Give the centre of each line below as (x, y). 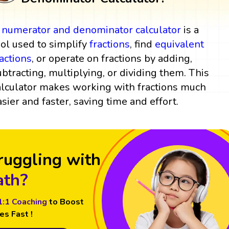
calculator (158, 30)
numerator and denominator (67, 30)
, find (143, 44)
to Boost (66, 202)
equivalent (180, 44)
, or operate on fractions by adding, (112, 58)
